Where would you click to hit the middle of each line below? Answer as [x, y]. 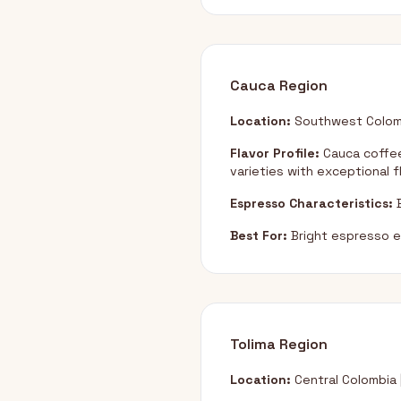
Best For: [259, 235]
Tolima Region [279, 344]
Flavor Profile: [275, 153]
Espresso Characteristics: [311, 203]
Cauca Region [279, 85]
